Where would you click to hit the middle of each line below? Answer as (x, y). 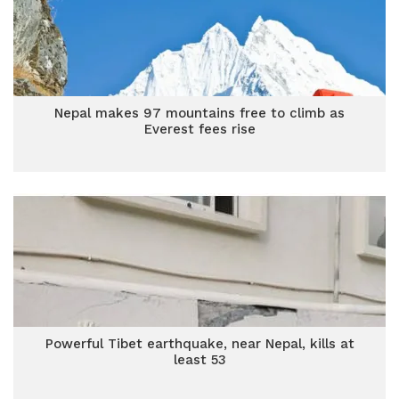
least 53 (199, 360)
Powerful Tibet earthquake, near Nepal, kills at (199, 344)
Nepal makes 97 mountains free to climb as (199, 113)
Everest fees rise (199, 129)
